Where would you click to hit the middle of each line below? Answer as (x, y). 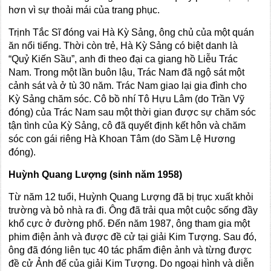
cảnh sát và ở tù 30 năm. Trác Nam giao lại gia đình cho (128, 86)
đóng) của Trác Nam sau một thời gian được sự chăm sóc (132, 113)
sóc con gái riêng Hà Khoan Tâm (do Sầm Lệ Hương (122, 139)
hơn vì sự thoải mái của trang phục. (84, 10)
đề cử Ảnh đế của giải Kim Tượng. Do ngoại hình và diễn (132, 264)
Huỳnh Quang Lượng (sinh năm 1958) (96, 175)
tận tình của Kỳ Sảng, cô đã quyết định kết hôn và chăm (127, 126)
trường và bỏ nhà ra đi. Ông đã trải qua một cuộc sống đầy (133, 211)
